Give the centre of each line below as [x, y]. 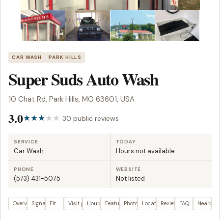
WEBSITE [128, 169]
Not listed [130, 179]
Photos [132, 204]
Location [153, 204]
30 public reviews [91, 118]
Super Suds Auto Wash [83, 79]
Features [116, 204]
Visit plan [81, 204]
